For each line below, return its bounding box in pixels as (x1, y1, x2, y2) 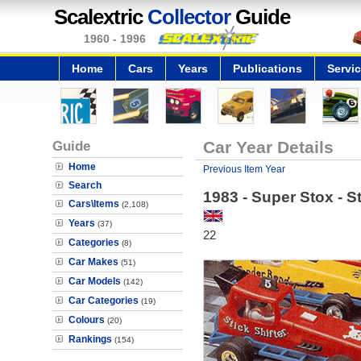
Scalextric (54, 5, 147, 29)
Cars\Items (68, 198, 119, 210)
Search (68, 180, 102, 191)
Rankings (68, 334, 112, 345)
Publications (233, 62, 302, 75)
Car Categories (68, 295, 139, 306)
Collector (147, 5, 230, 29)
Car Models (68, 276, 121, 287)
